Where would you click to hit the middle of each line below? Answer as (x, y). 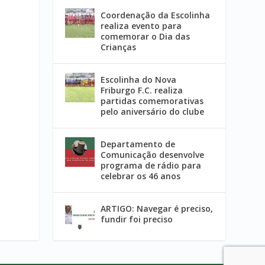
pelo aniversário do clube (153, 112)
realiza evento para (141, 26)
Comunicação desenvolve (153, 155)
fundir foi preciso (137, 219)
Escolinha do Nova (139, 80)
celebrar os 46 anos (141, 176)
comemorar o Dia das (146, 37)
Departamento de (138, 144)
